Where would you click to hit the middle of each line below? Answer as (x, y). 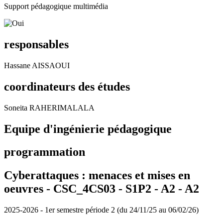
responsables (36, 44)
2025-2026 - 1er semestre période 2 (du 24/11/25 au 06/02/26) (101, 210)
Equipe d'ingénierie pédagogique (88, 129)
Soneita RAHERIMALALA (49, 108)
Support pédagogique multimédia (56, 6)
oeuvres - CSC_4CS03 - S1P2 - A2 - (94, 189)
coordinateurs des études (67, 86)
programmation (45, 152)
